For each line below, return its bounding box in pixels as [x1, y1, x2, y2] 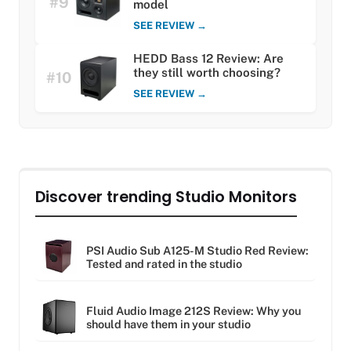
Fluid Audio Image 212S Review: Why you [86, 303, 301, 317]
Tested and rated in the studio [86, 256, 242, 270]
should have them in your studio [86, 317, 251, 331]
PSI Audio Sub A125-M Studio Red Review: [86, 243, 309, 257]
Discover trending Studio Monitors [35, 186, 297, 208]
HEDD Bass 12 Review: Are [133, 52, 284, 66]
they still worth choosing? [133, 66, 280, 80]
